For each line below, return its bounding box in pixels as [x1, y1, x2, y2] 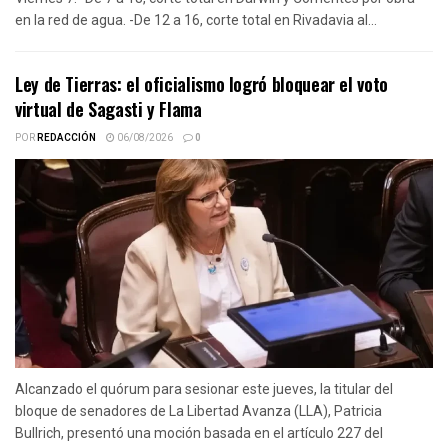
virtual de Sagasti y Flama [15, 95, 202, 122]
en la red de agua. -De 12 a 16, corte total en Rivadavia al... [15, 11, 377, 28]
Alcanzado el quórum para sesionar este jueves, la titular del [15, 380, 393, 397]
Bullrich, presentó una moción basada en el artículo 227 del [15, 424, 383, 441]
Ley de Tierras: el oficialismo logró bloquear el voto [15, 70, 388, 97]
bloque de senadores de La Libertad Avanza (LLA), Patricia [15, 402, 382, 419]
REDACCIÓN [37, 130, 96, 145]
